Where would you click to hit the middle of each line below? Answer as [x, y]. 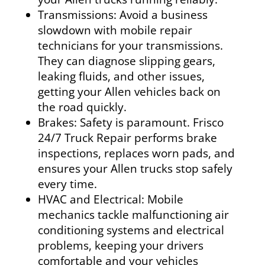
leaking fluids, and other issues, [121, 76]
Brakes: [57, 122]
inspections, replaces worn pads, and [136, 153]
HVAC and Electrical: [91, 199]
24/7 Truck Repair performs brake [127, 138]
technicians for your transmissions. [130, 45]
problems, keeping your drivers [120, 245]
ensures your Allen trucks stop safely [135, 168]
